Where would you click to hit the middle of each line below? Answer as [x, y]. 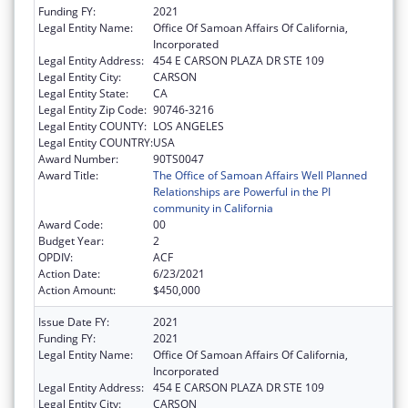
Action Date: [69, 274]
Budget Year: [71, 241]
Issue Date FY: [74, 322]
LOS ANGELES [189, 127]
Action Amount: [77, 291]
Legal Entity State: [83, 94]
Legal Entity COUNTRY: [96, 143]
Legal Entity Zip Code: [92, 110]
